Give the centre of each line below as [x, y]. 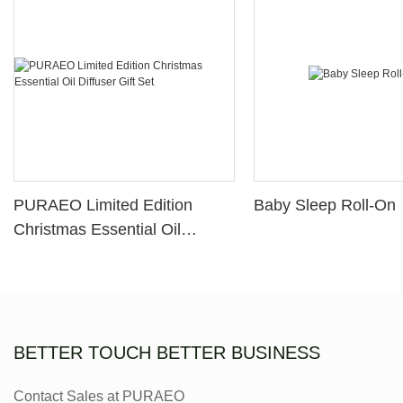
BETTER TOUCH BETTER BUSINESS [167, 352]
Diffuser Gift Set [71, 254]
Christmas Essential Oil [97, 230]
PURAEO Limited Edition [103, 206]
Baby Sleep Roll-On [325, 206]
